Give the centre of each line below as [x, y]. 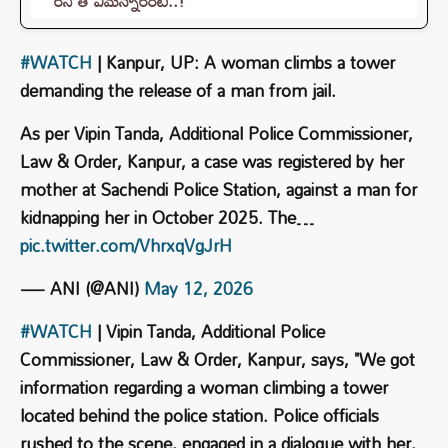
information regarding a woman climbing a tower [204, 388]
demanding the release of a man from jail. [178, 91]
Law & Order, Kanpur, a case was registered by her [212, 162]
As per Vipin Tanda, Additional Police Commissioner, [216, 134]
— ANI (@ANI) [82, 289]
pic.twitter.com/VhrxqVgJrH [126, 246]
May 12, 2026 [198, 289]
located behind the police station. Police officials [199, 416]
